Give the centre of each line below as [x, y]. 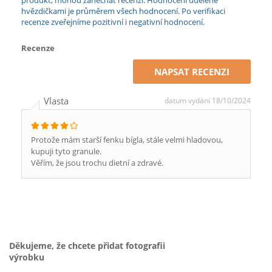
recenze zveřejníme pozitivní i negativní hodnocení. [113, 22]
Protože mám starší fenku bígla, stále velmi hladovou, [127, 140]
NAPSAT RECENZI [192, 72]
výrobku [27, 257]
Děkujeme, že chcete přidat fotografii [87, 246]
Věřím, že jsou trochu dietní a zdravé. [97, 163]
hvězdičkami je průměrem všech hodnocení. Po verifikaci [123, 11]
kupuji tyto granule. [66, 151]
